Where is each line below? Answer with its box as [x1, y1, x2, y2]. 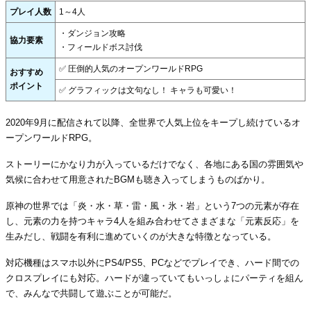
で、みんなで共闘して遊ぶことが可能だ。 [6, 287, 177, 299]
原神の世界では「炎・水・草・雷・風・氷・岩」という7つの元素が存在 [6, 200, 299, 211]
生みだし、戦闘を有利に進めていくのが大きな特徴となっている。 [6, 230, 276, 242]
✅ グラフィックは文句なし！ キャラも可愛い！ [59, 85, 237, 95]
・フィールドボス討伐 [59, 42, 142, 52]
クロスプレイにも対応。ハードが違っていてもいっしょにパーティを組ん [6, 272, 303, 283]
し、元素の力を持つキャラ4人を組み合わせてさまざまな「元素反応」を [6, 215, 299, 226]
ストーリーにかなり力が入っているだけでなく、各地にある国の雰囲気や [6, 158, 303, 169]
